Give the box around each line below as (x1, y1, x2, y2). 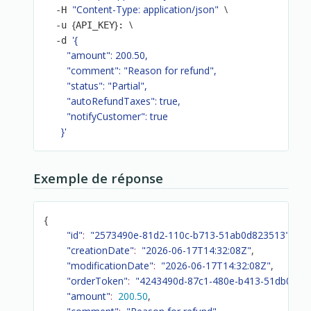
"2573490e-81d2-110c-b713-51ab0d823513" (90, 228, 290, 242)
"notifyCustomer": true (44, 110, 169, 124)
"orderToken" (67, 274, 128, 288)
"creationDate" (67, 244, 135, 258)
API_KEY (76, 19, 115, 31)
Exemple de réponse (33, 169, 163, 187)
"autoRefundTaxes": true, (44, 94, 181, 108)
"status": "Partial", (44, 79, 148, 93)
